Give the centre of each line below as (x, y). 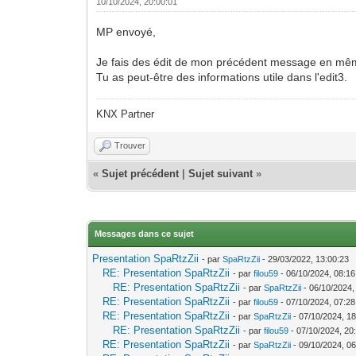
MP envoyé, (126, 31)
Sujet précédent (141, 173)
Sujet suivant (221, 173)
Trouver (130, 145)
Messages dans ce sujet (145, 233)
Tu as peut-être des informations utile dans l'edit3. (222, 77)
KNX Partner (126, 114)
